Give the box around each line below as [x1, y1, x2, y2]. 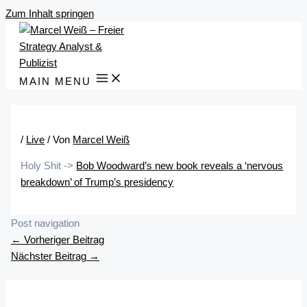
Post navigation [10, 218, 79, 230]
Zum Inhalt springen [5, 8, 94, 19]
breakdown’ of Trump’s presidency [21, 177, 174, 188]
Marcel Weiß [73, 134, 130, 146]
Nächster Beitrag [10, 251, 89, 262]
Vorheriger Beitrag [21, 234, 104, 246]
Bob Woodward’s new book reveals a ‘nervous [76, 160, 284, 171]
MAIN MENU [19, 76, 91, 87]
